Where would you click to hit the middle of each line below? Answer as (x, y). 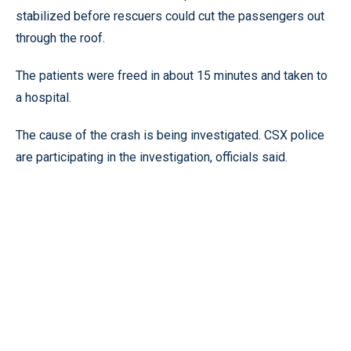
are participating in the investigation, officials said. (152, 157)
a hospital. (43, 97)
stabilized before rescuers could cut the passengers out (170, 16)
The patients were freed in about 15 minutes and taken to (172, 75)
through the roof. (60, 38)
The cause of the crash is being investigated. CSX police (170, 135)
